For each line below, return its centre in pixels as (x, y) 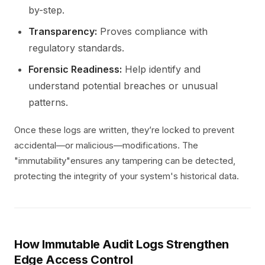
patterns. (48, 102)
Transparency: (63, 31)
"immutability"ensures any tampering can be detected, (125, 161)
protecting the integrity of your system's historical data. (127, 176)
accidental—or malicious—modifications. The (106, 145)
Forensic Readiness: (75, 69)
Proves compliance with (152, 31)
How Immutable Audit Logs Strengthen (122, 244)
